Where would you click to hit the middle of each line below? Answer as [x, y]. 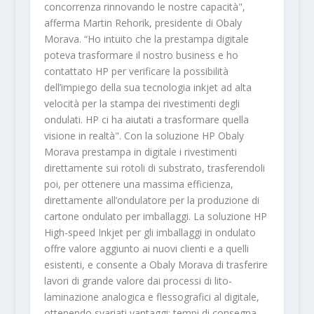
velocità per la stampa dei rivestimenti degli [142, 103]
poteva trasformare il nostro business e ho [141, 55]
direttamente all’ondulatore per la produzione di [151, 200]
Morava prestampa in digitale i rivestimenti [140, 151]
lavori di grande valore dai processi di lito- [138, 280]
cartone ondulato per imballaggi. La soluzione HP [155, 216]
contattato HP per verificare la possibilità [136, 71]
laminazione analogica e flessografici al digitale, [151, 296]
